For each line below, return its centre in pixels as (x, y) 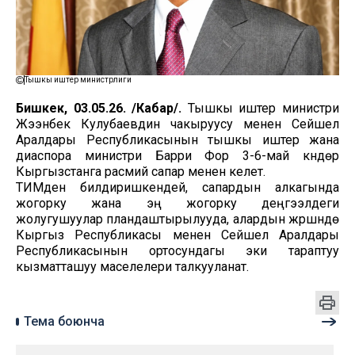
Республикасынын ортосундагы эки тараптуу (177, 250)
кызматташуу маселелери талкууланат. (132, 266)
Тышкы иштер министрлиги (78, 79)
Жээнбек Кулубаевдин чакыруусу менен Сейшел (177, 124)
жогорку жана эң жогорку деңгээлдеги (177, 203)
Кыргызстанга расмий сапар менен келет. (141, 171)
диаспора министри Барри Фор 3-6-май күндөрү (177, 155)
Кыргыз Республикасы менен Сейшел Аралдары (177, 235)
